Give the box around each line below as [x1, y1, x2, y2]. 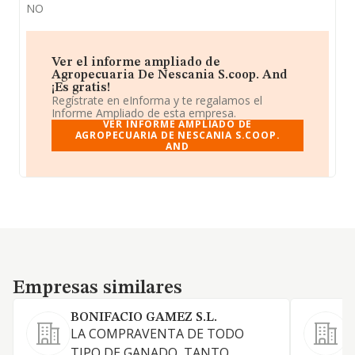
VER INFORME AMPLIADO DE [102, 117, 253, 131]
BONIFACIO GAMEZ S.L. [71, 311, 217, 324]
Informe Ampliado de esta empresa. [52, 105, 236, 120]
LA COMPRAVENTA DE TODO [71, 325, 244, 342]
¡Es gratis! [52, 82, 110, 94]
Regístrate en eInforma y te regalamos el [52, 93, 262, 108]
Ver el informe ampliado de [52, 56, 220, 69]
